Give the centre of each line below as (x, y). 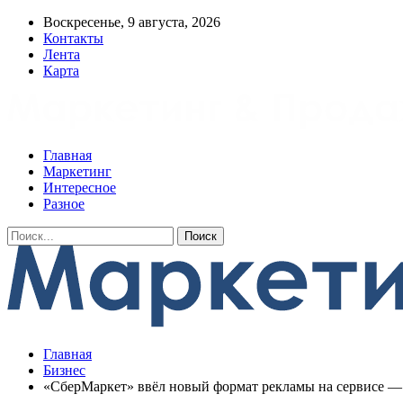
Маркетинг (77, 171)
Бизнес (64, 370)
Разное (64, 204)
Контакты (73, 38)
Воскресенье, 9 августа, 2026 (132, 22)
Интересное (80, 188)
